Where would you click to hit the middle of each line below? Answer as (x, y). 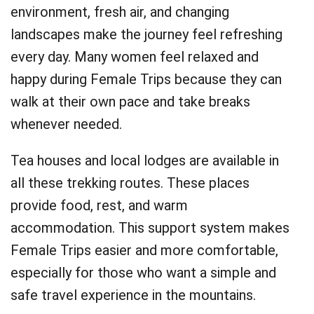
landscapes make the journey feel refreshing (146, 34)
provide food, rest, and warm (99, 205)
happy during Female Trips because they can (146, 79)
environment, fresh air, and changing (120, 12)
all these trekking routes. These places (130, 183)
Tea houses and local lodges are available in (145, 161)
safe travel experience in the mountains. (133, 295)
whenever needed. (66, 124)
